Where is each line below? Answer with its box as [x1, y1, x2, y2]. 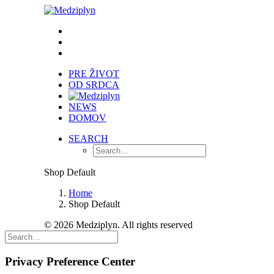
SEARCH [68, 133, 108, 144]
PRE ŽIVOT [68, 68, 119, 79]
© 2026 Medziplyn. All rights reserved [44, 220, 193, 230]
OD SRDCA [68, 80, 119, 90]
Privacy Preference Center [5, 254, 135, 268]
